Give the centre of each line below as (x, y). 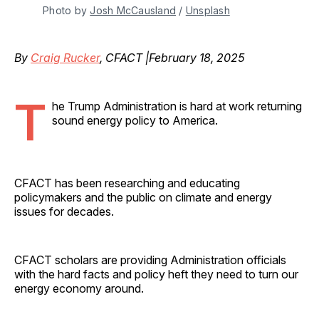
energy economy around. (79, 288)
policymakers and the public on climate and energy (143, 197)
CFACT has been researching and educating (127, 183)
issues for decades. (64, 211)
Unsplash (208, 10)
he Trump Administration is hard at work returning (177, 106)
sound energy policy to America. (135, 120)
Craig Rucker (65, 57)
